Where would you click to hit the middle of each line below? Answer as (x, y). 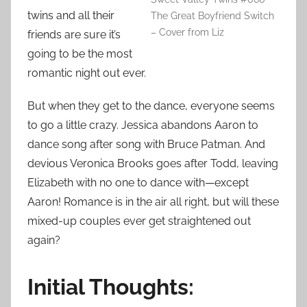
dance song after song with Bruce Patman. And (146, 145)
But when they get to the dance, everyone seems (151, 106)
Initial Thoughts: (111, 287)
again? (44, 241)
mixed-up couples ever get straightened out (139, 221)
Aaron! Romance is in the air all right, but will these (153, 202)
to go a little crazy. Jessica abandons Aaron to (143, 125)
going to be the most (80, 54)
